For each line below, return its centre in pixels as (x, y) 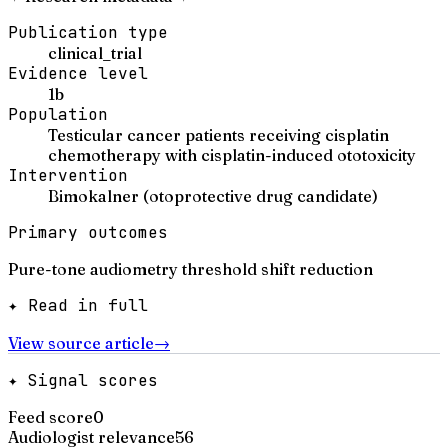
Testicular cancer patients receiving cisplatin (218, 134)
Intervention (68, 175)
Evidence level (78, 73)
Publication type (88, 32)
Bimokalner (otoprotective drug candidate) (213, 195)
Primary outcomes (88, 232)
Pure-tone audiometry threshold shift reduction (190, 268)
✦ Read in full (78, 305)
